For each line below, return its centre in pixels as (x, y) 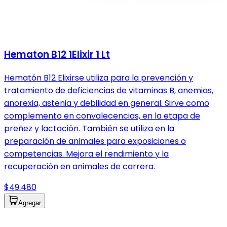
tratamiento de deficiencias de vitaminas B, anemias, (109, 90)
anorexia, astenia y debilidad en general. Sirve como (107, 103)
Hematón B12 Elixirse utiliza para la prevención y (99, 78)
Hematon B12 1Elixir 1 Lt (57, 54)
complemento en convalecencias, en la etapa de (102, 116)
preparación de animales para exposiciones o (95, 141)
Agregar (30, 203)
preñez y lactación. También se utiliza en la (89, 128)
